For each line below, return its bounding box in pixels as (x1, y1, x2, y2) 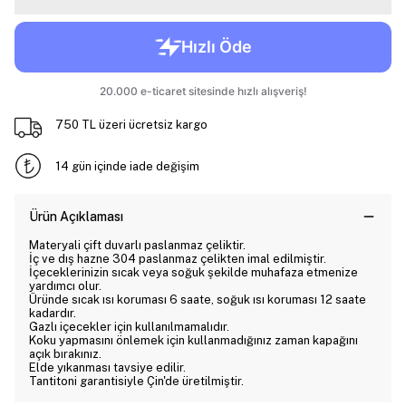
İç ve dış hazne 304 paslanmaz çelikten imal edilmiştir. (29, 252, 326, 266)
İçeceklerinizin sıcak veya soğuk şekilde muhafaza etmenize (29, 266, 358, 279)
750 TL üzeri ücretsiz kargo (54, 117, 208, 131)
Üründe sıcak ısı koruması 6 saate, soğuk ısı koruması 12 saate (29, 293, 366, 306)
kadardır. (29, 306, 76, 320)
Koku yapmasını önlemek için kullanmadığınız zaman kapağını (29, 333, 358, 347)
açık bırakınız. (29, 347, 101, 361)
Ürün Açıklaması (29, 209, 123, 224)
